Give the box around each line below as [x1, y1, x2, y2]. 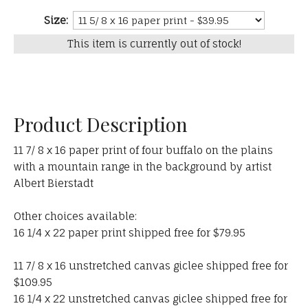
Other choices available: [14, 210, 137, 223]
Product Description [14, 111, 188, 137]
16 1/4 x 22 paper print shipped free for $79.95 [14, 226, 245, 240]
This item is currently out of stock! [67, 37, 241, 51]
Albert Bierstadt [14, 177, 93, 190]
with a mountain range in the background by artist [14, 160, 272, 174]
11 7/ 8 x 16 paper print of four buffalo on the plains [14, 144, 273, 157]
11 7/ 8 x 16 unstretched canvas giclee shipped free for [14, 259, 288, 273]
